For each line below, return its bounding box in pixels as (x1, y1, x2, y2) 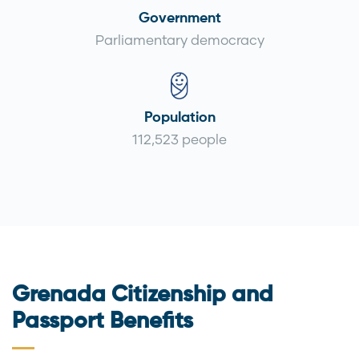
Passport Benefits (12, 309, 193, 333)
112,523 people (132, 130, 227, 147)
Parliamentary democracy (95, 31, 264, 49)
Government (138, 11, 221, 26)
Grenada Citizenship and (12, 283, 273, 306)
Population (143, 110, 216, 125)
